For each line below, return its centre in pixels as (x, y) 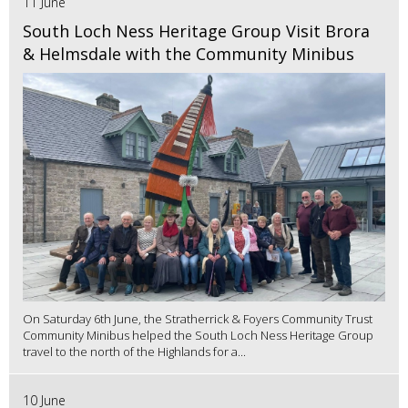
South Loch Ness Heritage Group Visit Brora (196, 31)
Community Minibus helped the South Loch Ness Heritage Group (198, 336)
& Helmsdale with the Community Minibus (189, 54)
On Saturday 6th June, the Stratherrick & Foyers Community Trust (198, 319)
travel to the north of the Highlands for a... (134, 352)
